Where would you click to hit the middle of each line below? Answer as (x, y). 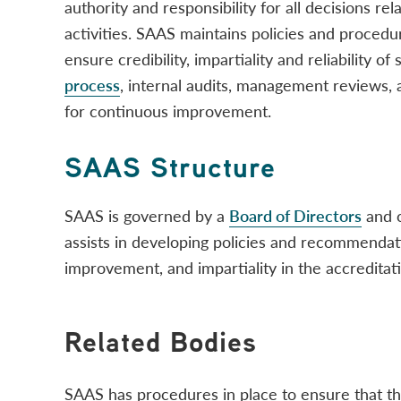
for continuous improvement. (168, 110)
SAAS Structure (170, 167)
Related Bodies (161, 341)
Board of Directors (295, 215)
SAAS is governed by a (147, 215)
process (92, 84)
